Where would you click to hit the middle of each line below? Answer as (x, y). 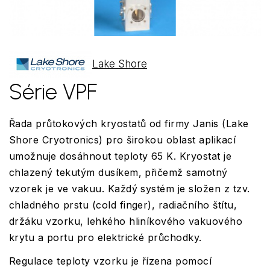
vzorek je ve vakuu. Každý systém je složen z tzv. (130, 188)
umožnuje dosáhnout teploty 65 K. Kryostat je (121, 156)
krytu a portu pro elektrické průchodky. (105, 237)
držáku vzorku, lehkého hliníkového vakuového (126, 221)
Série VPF (53, 92)
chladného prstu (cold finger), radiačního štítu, (123, 205)
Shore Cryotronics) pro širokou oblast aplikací (123, 140)
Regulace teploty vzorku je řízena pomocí (111, 261)
